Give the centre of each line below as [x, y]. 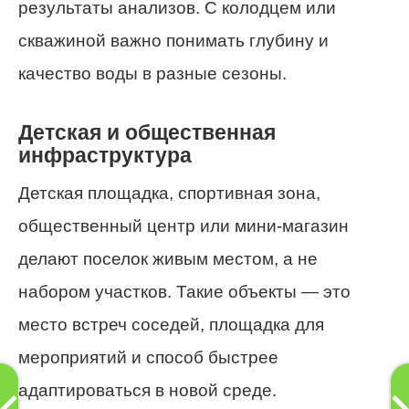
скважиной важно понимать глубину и [173, 40]
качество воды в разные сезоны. [152, 73]
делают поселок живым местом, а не [168, 259]
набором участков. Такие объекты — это [184, 292]
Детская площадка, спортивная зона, [169, 194]
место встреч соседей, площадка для [171, 325]
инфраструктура [105, 155]
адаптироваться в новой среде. [147, 391]
